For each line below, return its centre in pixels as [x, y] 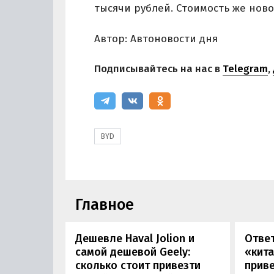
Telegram [245, 69]
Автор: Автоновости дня [156, 39]
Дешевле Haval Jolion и [135, 239]
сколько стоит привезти [138, 266]
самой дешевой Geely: [133, 252]
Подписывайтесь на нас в [158, 69]
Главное [105, 205]
